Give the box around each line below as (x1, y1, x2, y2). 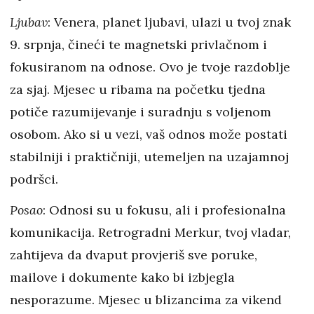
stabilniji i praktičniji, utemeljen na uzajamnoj (10, 149, 289, 165)
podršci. (10, 171, 58, 187)
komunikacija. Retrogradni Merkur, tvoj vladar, (10, 224, 291, 240)
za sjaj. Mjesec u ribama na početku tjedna (10, 81, 266, 97)
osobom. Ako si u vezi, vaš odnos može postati (10, 126, 287, 142)
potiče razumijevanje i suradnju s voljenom (10, 104, 271, 120)
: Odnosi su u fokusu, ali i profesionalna (43, 202, 286, 218)
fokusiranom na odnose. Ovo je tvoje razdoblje (10, 59, 290, 75)
